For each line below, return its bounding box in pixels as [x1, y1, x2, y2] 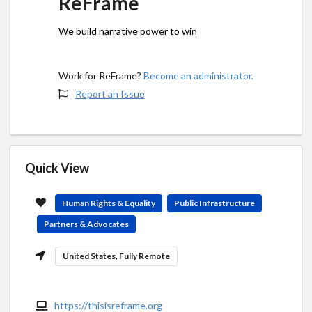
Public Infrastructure [173, 197, 255, 208]
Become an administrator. [143, 69, 253, 81]
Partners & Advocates [43, 218, 129, 229]
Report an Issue [75, 87, 145, 100]
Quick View [25, 159, 89, 175]
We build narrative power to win [58, 24, 197, 37]
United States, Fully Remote [63, 250, 171, 261]
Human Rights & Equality [62, 197, 156, 208]
